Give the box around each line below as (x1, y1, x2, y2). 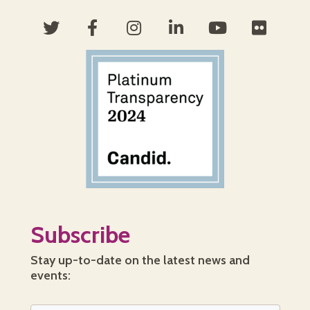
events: (30, 268, 71, 284)
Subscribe (30, 220, 130, 250)
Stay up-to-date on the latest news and (30, 253, 250, 268)
